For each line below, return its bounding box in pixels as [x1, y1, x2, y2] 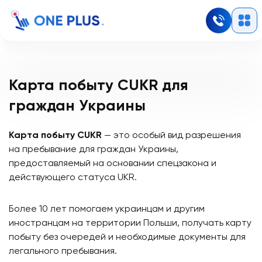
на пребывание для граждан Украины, [9, 145, 178, 154]
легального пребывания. [9, 247, 117, 256]
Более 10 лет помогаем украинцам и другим [9, 205, 205, 214]
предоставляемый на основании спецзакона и [9, 159, 216, 168]
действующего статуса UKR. [9, 173, 137, 182]
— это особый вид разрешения [102, 131, 241, 140]
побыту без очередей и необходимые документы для [9, 233, 246, 242]
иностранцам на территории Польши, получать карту [9, 219, 251, 228]
